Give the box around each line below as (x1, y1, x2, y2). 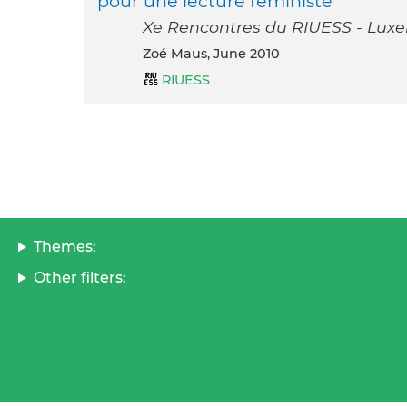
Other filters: (33, 269, 126, 287)
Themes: (33, 238, 96, 256)
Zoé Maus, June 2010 (151, 45, 280, 63)
